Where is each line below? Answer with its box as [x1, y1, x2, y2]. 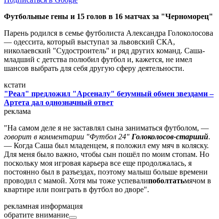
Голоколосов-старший [131, 132, 208, 141]
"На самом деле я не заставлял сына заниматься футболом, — [4, 124, 209, 132]
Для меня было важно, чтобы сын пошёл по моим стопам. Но [4, 150, 209, 159]
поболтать [148, 176, 184, 185]
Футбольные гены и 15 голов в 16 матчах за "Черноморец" [4, 12, 213, 21]
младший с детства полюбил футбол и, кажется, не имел [4, 55, 192, 64]
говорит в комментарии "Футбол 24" [4, 132, 131, 141]
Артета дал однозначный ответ [4, 98, 113, 107]
